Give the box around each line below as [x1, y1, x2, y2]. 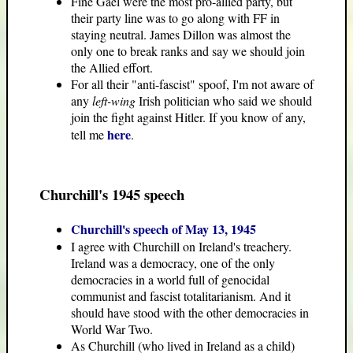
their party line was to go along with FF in [71, 9, 280, 27]
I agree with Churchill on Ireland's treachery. [71, 237, 292, 255]
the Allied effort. [71, 59, 153, 76]
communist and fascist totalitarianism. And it [71, 287, 291, 304]
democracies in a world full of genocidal [71, 270, 269, 288]
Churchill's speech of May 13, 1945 [71, 219, 256, 238]
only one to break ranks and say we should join [71, 43, 305, 60]
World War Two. [71, 320, 153, 337]
